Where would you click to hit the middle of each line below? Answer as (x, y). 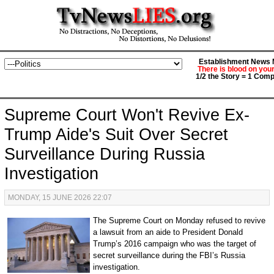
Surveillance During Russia (104, 154)
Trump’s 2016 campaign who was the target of (174, 244)
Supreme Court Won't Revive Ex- (127, 115)
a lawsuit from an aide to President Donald (168, 232)
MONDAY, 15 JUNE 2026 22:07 (60, 198)
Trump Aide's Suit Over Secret (116, 135)
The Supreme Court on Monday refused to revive (179, 220)
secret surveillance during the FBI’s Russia (169, 255)
